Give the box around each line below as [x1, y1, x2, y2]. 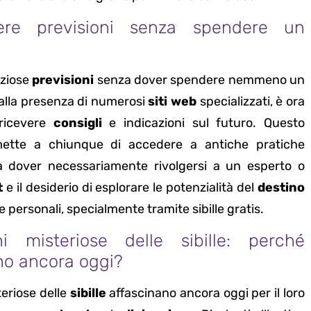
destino [257, 180, 305, 196]
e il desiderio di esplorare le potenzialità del [3, 180, 258, 196]
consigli [53, 115, 102, 131]
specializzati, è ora [196, 94, 305, 110]
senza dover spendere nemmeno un [94, 72, 305, 88]
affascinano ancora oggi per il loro [106, 285, 305, 301]
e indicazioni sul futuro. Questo [101, 115, 305, 131]
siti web [148, 94, 197, 110]
